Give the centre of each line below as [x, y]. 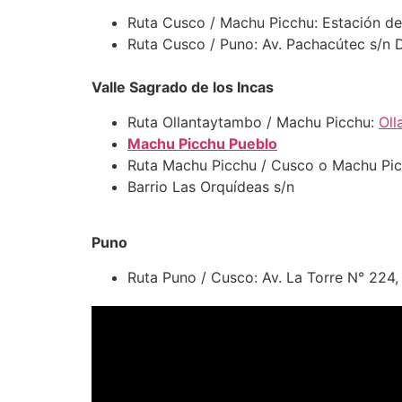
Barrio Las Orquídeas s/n [211, 186]
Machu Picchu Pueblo [202, 143]
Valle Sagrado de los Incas [183, 87]
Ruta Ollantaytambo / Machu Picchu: [253, 122]
